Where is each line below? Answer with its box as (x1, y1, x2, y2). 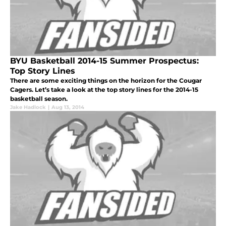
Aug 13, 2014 (51, 104, 84, 111)
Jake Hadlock (10, 104, 46, 111)
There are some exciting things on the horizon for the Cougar (10, 77, 202, 85)
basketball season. (10, 95, 68, 103)
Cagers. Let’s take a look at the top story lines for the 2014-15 (10, 86, 198, 94)
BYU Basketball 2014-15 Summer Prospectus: (10, 56, 199, 66)
